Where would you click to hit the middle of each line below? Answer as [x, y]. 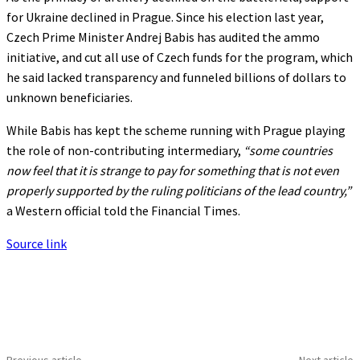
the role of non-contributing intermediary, [125, 150]
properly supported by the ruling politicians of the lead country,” [179, 190]
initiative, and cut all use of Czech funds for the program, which [180, 57]
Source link [37, 243]
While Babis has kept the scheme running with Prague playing [176, 130]
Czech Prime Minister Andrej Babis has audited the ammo [163, 37]
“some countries [288, 150]
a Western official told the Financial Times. [123, 210]
